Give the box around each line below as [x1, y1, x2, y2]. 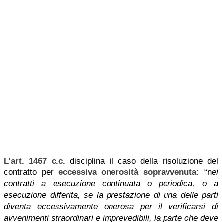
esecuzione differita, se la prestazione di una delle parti [4, 190, 218, 200]
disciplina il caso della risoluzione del [65, 156, 218, 166]
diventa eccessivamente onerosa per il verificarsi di [4, 202, 218, 211]
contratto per [4, 167, 58, 177]
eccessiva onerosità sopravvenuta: [58, 167, 200, 177]
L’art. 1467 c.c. [4, 156, 65, 166]
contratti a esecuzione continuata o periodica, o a [4, 179, 218, 188]
